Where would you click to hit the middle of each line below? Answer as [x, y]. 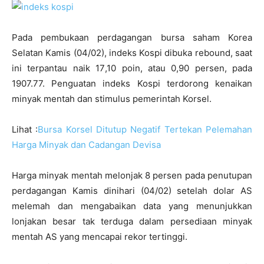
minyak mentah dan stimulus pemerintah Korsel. [112, 99]
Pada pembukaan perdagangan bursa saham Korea [132, 37]
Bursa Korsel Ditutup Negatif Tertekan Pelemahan [145, 129]
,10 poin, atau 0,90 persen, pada [179, 68]
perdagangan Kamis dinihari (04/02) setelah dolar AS [132, 191]
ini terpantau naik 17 [59, 68]
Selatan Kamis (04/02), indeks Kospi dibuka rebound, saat [132, 53]
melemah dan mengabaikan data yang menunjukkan [132, 206]
